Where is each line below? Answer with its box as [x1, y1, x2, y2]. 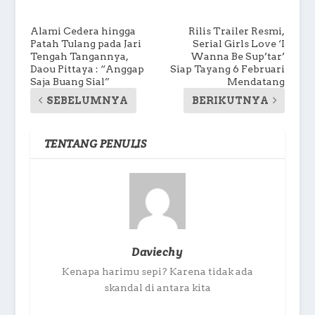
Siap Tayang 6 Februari [170, 63, 285, 75]
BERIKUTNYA [192, 94, 269, 106]
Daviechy [131, 244, 184, 259]
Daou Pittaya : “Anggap [30, 63, 144, 75]
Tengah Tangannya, [30, 50, 128, 62]
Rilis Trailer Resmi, [188, 25, 285, 37]
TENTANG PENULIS [44, 136, 147, 151]
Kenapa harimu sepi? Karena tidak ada [61, 265, 253, 277]
